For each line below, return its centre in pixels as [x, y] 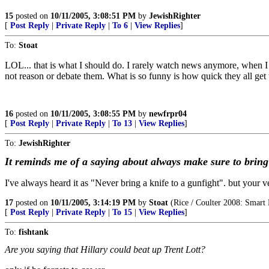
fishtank [34, 232]
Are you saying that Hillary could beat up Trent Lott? [105, 249]
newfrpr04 [168, 114]
